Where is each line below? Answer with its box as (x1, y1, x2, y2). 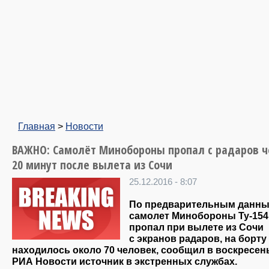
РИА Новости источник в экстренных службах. (12, 256, 237, 267)
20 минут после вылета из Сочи (12, 157, 172, 173)
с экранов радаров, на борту (129, 233, 267, 244)
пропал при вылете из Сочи (129, 222, 264, 233)
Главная (18, 121, 55, 131)
